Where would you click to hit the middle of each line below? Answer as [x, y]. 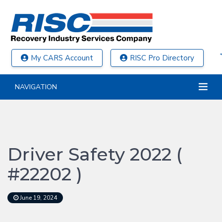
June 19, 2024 [38, 198]
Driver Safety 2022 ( [95, 154]
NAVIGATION [36, 87]
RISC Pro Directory [162, 58]
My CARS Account [62, 58]
